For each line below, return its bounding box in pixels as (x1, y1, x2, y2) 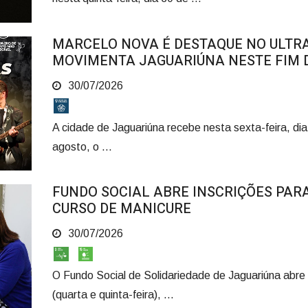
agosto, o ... (52, 140, 112, 153)
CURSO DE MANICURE (52, 199, 191, 219)
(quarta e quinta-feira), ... (52, 288, 174, 300)
